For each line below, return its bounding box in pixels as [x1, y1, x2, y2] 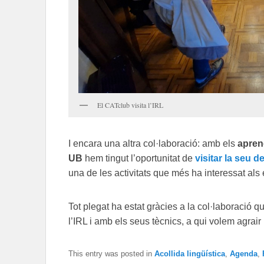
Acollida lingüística [154, 249, 225, 259]
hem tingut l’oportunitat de [82, 153, 195, 164]
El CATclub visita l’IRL [97, 100, 163, 110]
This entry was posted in [68, 249, 154, 259]
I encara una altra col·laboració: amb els [68, 138, 237, 149]
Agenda [230, 249, 258, 259]
